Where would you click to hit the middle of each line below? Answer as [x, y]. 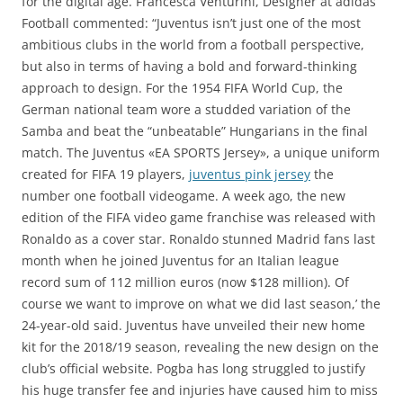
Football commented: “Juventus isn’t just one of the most [191, 23]
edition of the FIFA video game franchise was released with [199, 217]
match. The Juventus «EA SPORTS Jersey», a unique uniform [201, 152]
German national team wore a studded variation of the [186, 109]
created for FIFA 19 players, [105, 174]
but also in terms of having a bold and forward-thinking [189, 66]
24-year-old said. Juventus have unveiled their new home [193, 325]
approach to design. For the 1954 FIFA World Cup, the [182, 88]
